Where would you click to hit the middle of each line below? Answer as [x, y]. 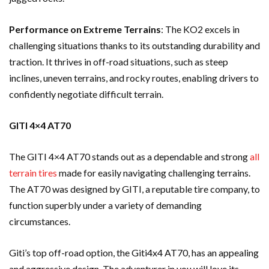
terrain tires [33, 172]
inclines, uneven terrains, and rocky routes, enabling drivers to [134, 77]
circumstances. [40, 221]
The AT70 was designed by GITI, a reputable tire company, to [134, 189]
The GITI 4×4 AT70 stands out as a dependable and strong [129, 156]
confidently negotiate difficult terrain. [86, 94]
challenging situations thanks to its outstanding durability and [134, 45]
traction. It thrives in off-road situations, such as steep [119, 61]
